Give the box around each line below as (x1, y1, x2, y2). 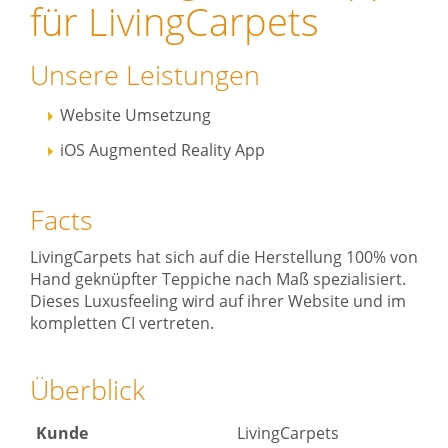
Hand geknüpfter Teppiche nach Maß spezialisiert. (30, 268, 406, 291)
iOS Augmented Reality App (60, 139, 265, 162)
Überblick (30, 371, 145, 409)
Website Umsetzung (60, 104, 211, 127)
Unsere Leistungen (30, 56, 260, 94)
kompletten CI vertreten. (30, 312, 214, 335)
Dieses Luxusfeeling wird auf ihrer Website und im (30, 290, 406, 313)
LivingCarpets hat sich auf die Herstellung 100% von (30, 246, 418, 269)
